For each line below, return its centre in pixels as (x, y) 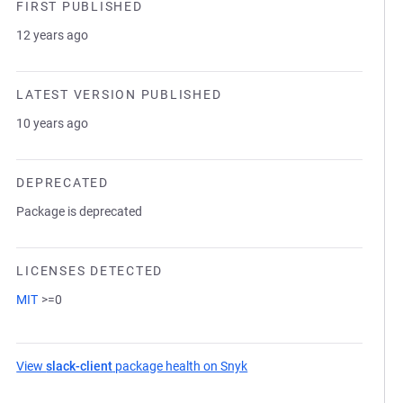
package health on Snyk (180, 366)
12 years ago (53, 35)
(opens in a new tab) (306, 366)
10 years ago (53, 123)
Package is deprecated (80, 211)
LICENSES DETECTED (90, 271)
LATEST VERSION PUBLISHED (119, 94)
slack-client (80, 366)
